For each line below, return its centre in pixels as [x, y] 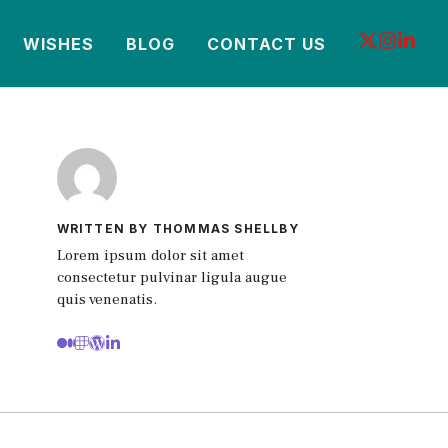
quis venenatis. [108, 300]
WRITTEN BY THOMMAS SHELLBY [177, 229]
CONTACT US [267, 43]
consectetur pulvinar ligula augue [171, 278]
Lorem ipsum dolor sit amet [150, 256]
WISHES [59, 43]
